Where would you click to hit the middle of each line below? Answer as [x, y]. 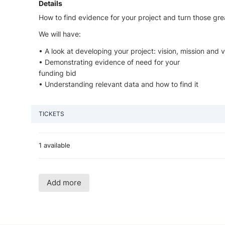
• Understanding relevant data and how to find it [119, 84]
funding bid [58, 73]
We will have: [60, 34]
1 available [54, 145]
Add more [64, 182]
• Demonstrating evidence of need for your [109, 62]
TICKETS [51, 114]
